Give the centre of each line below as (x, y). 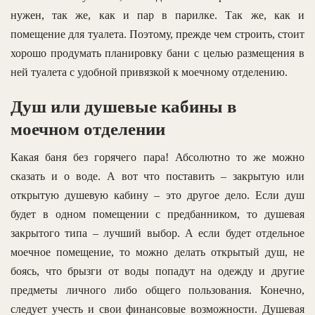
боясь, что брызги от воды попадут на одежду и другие (157, 271)
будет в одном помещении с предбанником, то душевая (157, 214)
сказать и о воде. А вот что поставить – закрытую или (157, 176)
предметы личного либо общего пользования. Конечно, (157, 290)
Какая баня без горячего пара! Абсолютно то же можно (157, 157)
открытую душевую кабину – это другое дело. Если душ (157, 195)
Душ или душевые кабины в (124, 106)
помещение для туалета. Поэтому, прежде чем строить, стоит (157, 34)
